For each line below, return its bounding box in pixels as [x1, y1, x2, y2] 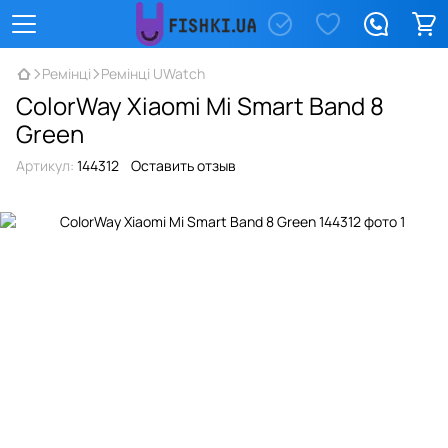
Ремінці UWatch [101, 64, 205, 83]
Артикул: [16, 156, 74, 175]
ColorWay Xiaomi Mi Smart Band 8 [16, 89, 384, 122]
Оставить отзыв [131, 156, 236, 175]
